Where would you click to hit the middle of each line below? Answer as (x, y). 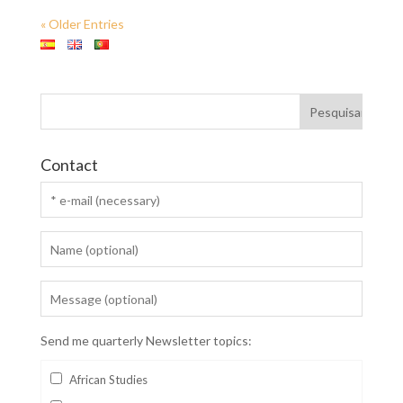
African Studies (108, 380)
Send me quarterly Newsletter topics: (146, 340)
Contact (69, 165)
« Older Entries (82, 24)
